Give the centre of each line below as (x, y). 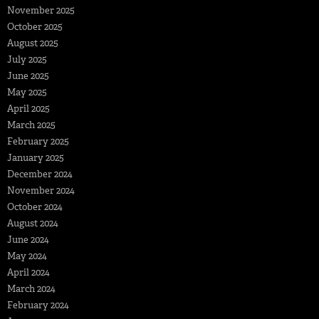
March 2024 (31, 289)
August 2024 (33, 224)
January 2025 (36, 158)
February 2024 (38, 305)
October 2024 (35, 207)
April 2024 (28, 273)
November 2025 (41, 11)
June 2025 (28, 76)
